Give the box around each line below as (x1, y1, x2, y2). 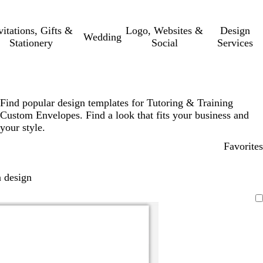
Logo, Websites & (126, 25, 204, 36)
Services (217, 37, 254, 49)
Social (151, 37, 178, 49)
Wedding (83, 31, 122, 43)
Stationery (9, 37, 53, 49)
